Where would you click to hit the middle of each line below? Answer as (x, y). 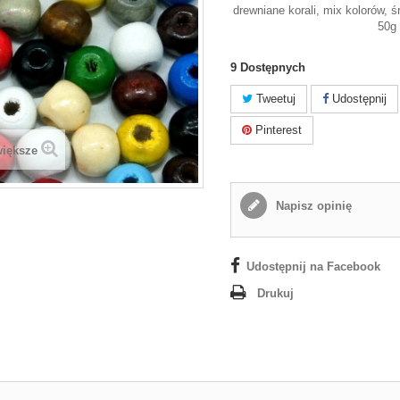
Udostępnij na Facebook (314, 267)
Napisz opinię (312, 206)
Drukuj (276, 293)
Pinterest (277, 130)
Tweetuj (275, 99)
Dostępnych (273, 67)
